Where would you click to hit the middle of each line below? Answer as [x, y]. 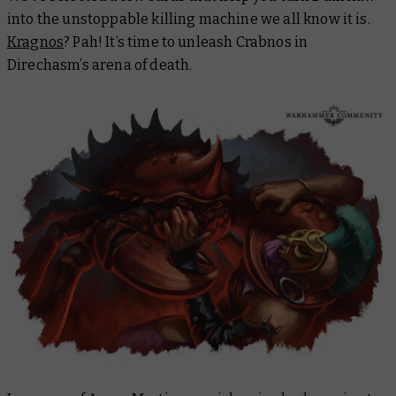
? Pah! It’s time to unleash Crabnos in [186, 42]
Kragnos [36, 42]
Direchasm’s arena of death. [101, 65]
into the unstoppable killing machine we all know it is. [189, 19]
